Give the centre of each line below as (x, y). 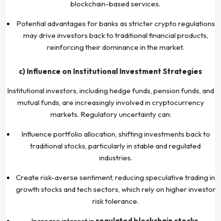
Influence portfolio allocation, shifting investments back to (115, 134)
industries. (115, 157)
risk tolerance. (115, 201)
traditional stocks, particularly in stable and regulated (115, 146)
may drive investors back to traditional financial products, (115, 35)
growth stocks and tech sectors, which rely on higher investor (115, 189)
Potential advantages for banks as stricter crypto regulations (115, 23)
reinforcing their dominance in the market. (115, 47)
